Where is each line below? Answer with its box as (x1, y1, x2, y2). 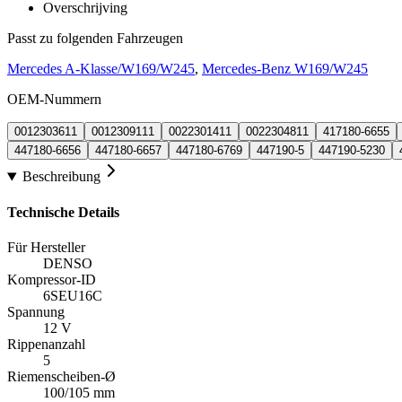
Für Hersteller (7, 239, 85, 255)
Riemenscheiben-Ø (7, 368, 116, 384)
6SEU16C (43, 287, 102, 303)
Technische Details (7, 204, 119, 220)
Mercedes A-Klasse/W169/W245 (7, 61, 195, 77)
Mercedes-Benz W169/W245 (202, 61, 368, 77)
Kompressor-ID (7, 271, 96, 287)
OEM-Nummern (7, 92, 101, 108)
